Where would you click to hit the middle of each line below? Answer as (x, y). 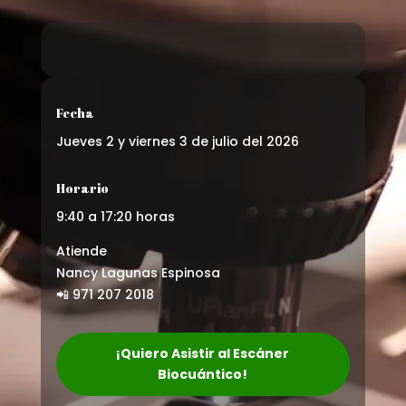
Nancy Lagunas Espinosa (138, 272)
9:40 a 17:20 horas (115, 216)
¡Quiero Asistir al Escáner (203, 353)
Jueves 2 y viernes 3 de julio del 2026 (177, 141)
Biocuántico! (203, 374)
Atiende (81, 251)
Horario (82, 188)
